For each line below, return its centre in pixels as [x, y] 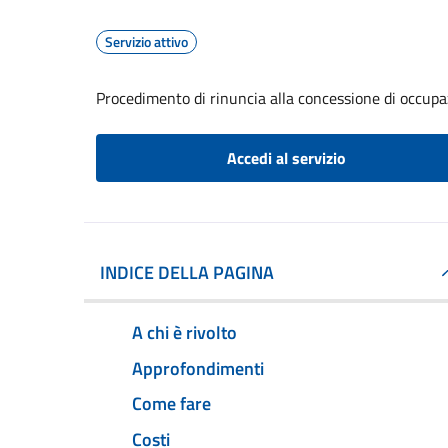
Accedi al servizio [286, 158]
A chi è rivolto [184, 332]
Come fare [171, 404]
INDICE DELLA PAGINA [187, 272]
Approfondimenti [198, 368]
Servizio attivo [146, 41]
